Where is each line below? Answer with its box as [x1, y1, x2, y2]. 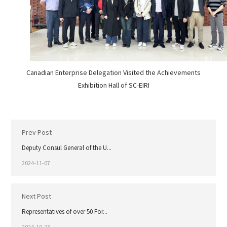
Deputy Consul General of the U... [21, 143, 111, 153]
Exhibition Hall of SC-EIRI [78, 81, 149, 90]
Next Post [21, 192, 51, 201]
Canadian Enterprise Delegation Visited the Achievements [26, 68, 201, 78]
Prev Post [21, 128, 52, 137]
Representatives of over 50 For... [21, 207, 107, 216]
